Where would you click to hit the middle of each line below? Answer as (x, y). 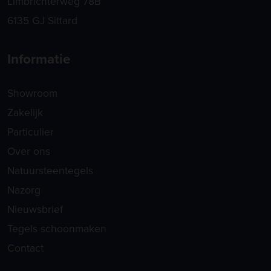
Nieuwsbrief (35, 209)
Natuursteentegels (50, 171)
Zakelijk (25, 113)
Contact (25, 248)
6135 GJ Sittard (42, 21)
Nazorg (24, 190)
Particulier (31, 132)
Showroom (32, 93)
